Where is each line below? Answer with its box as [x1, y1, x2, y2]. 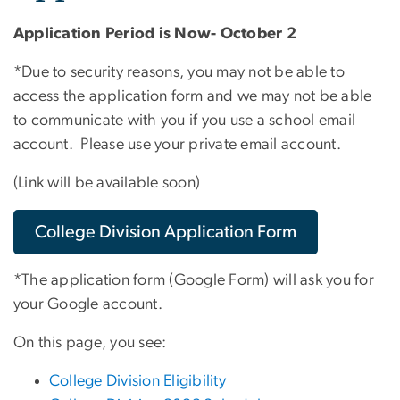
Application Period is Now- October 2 [13, 25, 296, 42]
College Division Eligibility [49, 372, 226, 389]
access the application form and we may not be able [13, 87, 372, 104]
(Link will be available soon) [13, 174, 201, 191]
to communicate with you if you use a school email [13, 112, 356, 129]
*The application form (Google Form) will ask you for [13, 271, 374, 288]
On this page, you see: [13, 334, 167, 351]
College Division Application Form [35, 222, 296, 241]
